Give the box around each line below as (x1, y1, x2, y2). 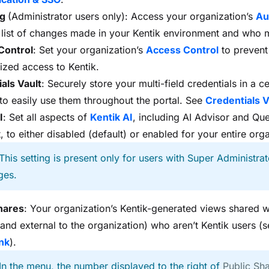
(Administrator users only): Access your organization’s (8, 10, 256, 22)
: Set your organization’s (33, 44, 146, 56)
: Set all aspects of (3, 111, 90, 123)
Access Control (146, 44, 219, 56)
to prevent (219, 44, 268, 56)
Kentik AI (90, 111, 133, 123)
